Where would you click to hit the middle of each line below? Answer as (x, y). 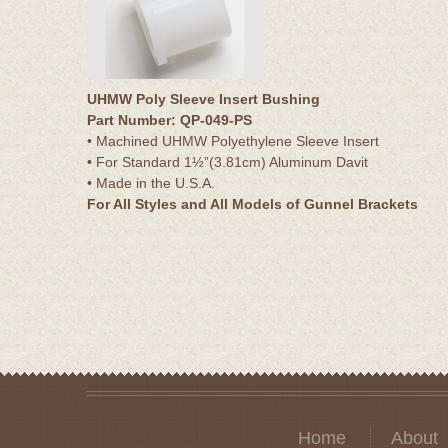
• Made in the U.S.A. (151, 182)
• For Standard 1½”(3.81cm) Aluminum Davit (227, 161)
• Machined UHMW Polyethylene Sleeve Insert (233, 140)
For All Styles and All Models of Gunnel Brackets (252, 203)
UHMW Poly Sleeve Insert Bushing (203, 98)
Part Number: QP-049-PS (169, 119)
